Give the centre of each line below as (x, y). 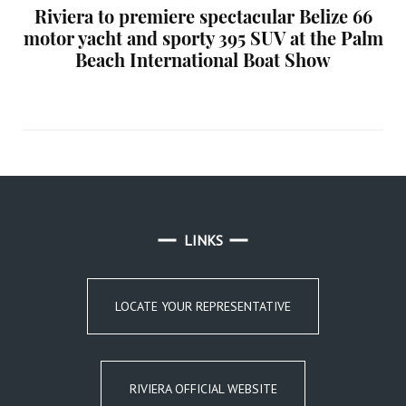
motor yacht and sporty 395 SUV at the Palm (203, 37)
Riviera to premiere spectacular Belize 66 (203, 15)
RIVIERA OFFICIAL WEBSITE (203, 389)
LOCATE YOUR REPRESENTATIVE (203, 306)
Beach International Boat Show (203, 59)
